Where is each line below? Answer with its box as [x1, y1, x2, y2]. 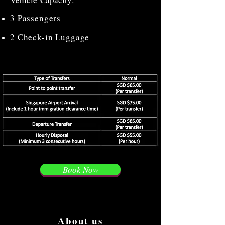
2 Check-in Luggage [10, 31, 90, 43]
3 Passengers [10, 12, 61, 24]
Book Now [62, 164, 98, 175]
